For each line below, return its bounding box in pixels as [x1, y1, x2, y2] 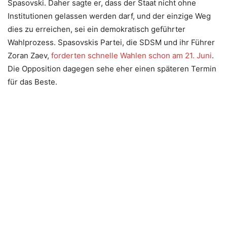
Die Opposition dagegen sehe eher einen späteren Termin [8, 64, 216, 74]
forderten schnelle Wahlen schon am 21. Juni [51, 51, 212, 61]
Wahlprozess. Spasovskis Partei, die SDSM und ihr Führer [8, 37, 215, 48]
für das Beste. [8, 77, 57, 87]
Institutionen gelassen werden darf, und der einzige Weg [8, 11, 211, 21]
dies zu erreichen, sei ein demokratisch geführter [8, 24, 185, 34]
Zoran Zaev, [8, 51, 51, 61]
